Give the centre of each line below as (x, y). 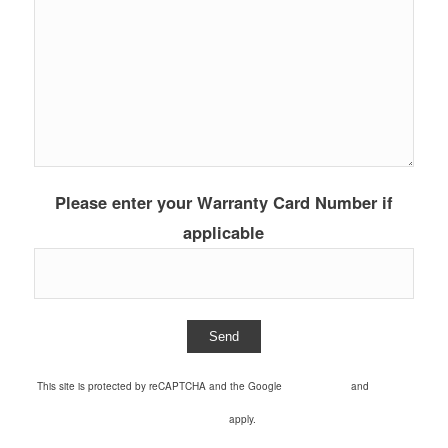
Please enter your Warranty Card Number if (223, 202)
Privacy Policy (316, 386)
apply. (240, 419)
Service (208, 419)
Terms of (391, 386)
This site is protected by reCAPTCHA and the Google (160, 386)
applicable (224, 232)
